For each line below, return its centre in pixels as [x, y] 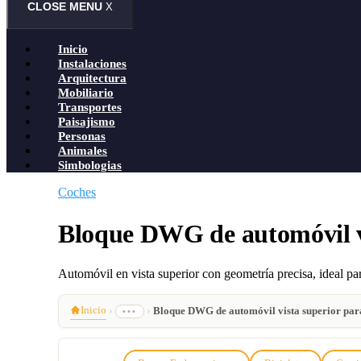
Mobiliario [86, 93]
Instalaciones [92, 64]
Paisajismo [87, 122]
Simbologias [90, 165]
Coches [77, 193]
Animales [83, 151]
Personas [82, 136]
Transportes [90, 107]
